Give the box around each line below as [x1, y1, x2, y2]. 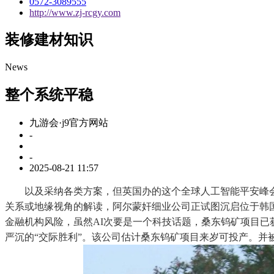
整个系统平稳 [5, 87, 93, 103]
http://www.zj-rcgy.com [29, 7, 120, 18]
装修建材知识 [5, 32, 93, 48]
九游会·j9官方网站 [29, 117, 108, 128]
